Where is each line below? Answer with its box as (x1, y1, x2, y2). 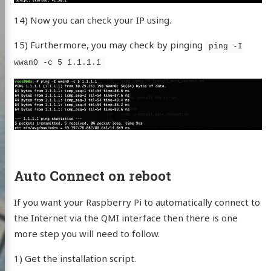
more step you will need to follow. (13, 227, 160, 240)
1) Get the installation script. (13, 252, 136, 265)
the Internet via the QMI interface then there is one (13, 212, 238, 224)
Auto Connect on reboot (13, 166, 171, 185)
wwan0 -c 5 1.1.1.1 (13, 59, 101, 68)
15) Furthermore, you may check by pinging (13, 39, 205, 51)
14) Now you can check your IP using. (13, 14, 171, 27)
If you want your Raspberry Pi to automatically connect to (13, 196, 260, 209)
